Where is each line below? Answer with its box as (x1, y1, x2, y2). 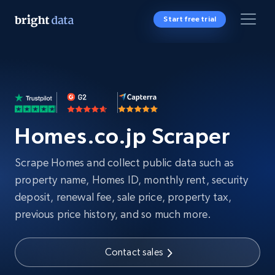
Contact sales (104, 246, 163, 258)
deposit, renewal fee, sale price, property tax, (15, 190, 232, 203)
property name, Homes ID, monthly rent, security (15, 173, 249, 186)
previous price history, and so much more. (15, 207, 212, 220)
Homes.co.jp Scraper (15, 123, 230, 149)
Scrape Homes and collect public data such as (15, 156, 234, 169)
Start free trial (163, 15, 216, 23)
